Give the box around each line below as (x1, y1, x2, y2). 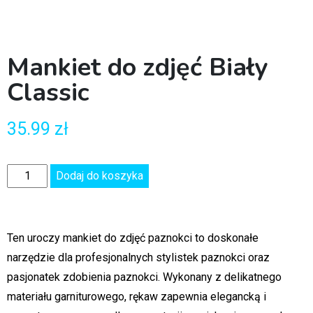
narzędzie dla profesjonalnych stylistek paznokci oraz (7, 250, 270, 264)
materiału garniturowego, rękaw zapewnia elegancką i (7, 289, 266, 303)
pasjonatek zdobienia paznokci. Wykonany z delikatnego (7, 270, 282, 284)
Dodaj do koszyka (56, 168, 144, 182)
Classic (7, 75, 89, 110)
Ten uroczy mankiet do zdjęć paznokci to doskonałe (7, 231, 259, 245)
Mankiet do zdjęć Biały (7, 50, 268, 85)
